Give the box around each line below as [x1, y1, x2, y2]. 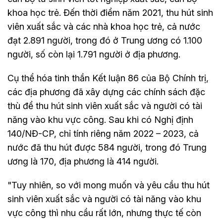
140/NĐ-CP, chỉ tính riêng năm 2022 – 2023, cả [7, 128, 199, 139]
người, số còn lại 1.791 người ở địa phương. [7, 49, 180, 60]
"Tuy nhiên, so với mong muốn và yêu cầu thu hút [7, 180, 210, 191]
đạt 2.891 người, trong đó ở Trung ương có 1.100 [7, 35, 202, 46]
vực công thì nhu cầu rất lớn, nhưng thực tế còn [7, 208, 201, 219]
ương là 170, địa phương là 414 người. [7, 156, 159, 167]
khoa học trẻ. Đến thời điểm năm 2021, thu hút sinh [7, 7, 213, 18]
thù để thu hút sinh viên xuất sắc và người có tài [7, 101, 202, 111]
